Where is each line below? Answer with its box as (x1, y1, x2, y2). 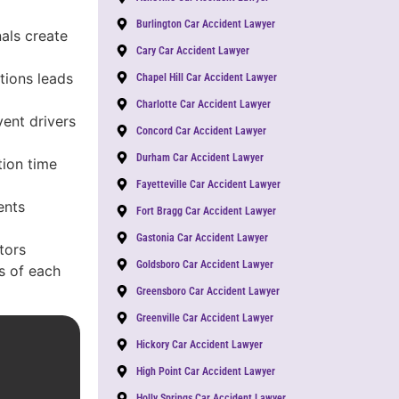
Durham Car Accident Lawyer (135, 151, 264, 164)
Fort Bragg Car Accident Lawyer (135, 204, 276, 217)
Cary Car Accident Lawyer (135, 44, 249, 57)
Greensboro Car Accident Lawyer (135, 284, 280, 297)
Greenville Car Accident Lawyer (135, 311, 273, 324)
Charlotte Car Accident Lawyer (135, 97, 271, 110)
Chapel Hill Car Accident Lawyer (135, 70, 277, 84)
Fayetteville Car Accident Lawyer (135, 177, 281, 191)
